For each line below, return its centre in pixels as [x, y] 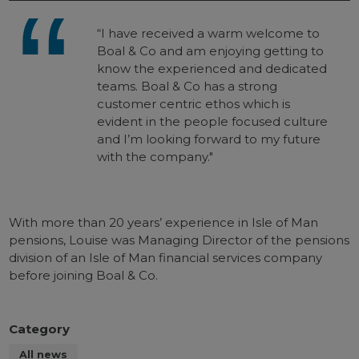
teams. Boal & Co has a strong [188, 86]
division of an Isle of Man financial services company [166, 258]
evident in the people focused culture [213, 121]
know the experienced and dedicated [212, 69]
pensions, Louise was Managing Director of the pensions [179, 240]
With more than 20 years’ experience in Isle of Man [164, 222]
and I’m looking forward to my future [209, 139]
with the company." [155, 157]
